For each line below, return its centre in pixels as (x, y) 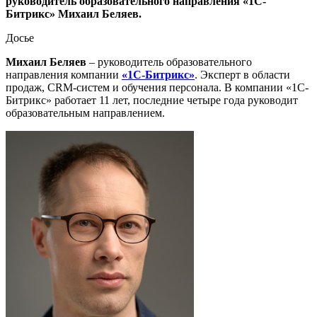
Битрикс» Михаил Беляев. (74, 14)
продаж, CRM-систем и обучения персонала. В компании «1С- (157, 87)
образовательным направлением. (85, 113)
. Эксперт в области (242, 75)
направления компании (64, 75)
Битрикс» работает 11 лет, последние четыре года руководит (152, 100)
